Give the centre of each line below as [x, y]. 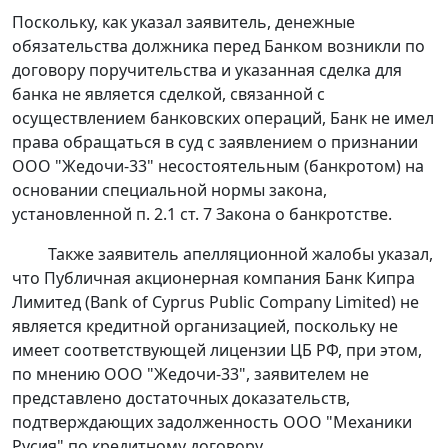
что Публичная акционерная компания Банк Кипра [213, 278]
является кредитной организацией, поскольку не [205, 326]
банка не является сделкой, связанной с [168, 94]
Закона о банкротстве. [302, 214]
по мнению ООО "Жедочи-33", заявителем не [190, 374]
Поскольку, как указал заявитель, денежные [183, 22]
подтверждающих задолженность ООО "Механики [212, 422]
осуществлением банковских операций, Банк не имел [223, 118]
